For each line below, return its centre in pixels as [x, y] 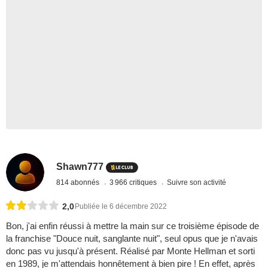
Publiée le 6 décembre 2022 [121, 207]
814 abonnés [79, 182]
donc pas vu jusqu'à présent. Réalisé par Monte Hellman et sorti [130, 251]
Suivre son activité [197, 182]
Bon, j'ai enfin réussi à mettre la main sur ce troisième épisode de [133, 226]
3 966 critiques [134, 182]
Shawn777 [80, 166]
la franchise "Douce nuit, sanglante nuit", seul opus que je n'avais [132, 239]
